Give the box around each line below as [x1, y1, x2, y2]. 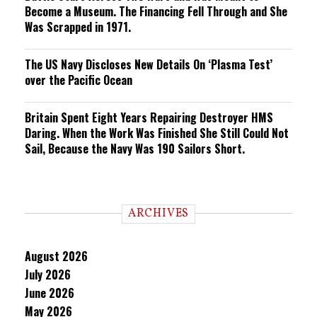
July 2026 [25, 266, 71, 283]
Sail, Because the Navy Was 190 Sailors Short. [25, 140, 245, 157]
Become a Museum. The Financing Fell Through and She [25, 3, 287, 20]
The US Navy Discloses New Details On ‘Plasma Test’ [25, 56, 272, 73]
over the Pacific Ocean [25, 71, 132, 88]
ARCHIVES [127, 206, 190, 221]
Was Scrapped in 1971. [25, 18, 131, 35]
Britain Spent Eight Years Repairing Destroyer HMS [25, 109, 273, 126]
